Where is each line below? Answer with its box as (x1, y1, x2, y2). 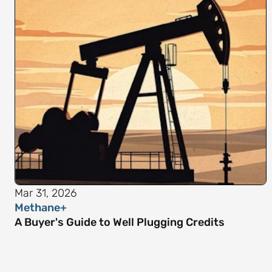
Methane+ (15, 201, 67, 214)
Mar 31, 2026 (15, 186, 76, 200)
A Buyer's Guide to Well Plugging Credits (15, 216, 225, 229)
